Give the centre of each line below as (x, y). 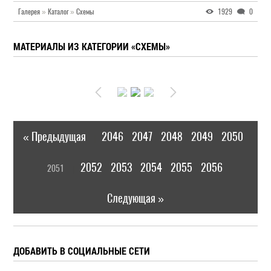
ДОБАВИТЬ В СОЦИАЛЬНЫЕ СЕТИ (82, 251)
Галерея (29, 11)
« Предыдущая (54, 136)
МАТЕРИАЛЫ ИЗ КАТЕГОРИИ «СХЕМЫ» (92, 46)
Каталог (58, 11)
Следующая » (135, 198)
